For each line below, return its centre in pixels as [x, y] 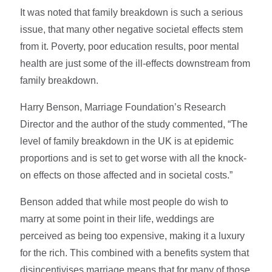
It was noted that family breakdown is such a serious [132, 12]
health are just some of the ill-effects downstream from [135, 63]
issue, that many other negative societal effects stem [132, 29]
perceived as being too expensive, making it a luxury [133, 236]
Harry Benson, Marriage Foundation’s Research [123, 107]
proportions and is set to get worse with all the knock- [134, 158]
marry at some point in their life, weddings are [117, 219]
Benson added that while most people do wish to [124, 202]
